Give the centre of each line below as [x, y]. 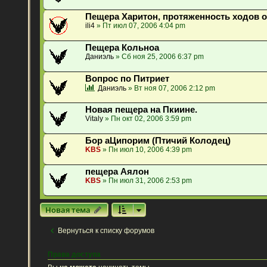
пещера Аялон [117, 172]
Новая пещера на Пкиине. [142, 110]
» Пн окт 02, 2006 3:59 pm [148, 119]
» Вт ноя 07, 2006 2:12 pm [171, 89]
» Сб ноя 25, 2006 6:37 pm [159, 57]
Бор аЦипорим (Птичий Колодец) [158, 141]
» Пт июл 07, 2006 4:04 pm [140, 26]
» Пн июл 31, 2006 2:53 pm [147, 181]
